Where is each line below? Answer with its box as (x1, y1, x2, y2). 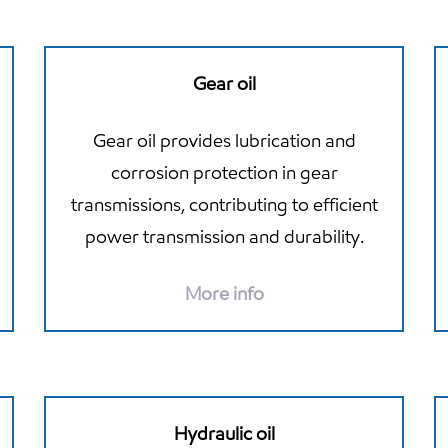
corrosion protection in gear (110, 160, 338, 184)
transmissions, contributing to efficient (70, 192, 378, 216)
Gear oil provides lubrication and (92, 128, 356, 152)
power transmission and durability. (84, 224, 364, 248)
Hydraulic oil (173, 421, 275, 445)
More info (184, 281, 264, 305)
